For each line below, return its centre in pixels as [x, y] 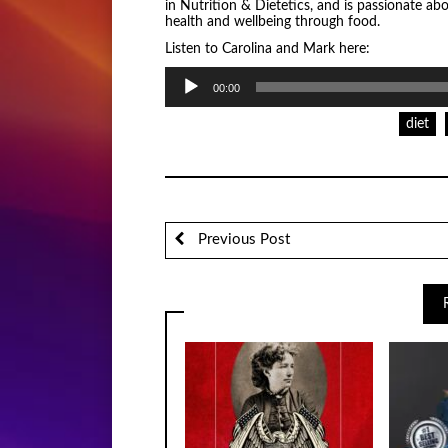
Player [182, 90]
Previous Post [242, 240]
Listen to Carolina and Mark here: [267, 48]
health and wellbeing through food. [272, 22]
